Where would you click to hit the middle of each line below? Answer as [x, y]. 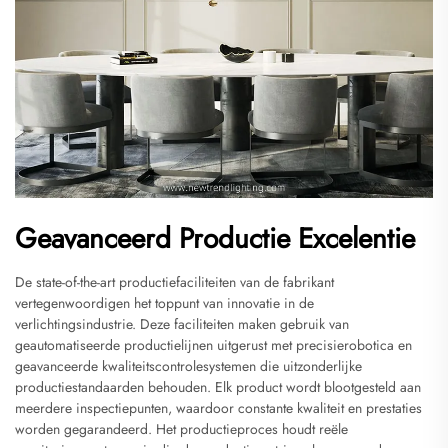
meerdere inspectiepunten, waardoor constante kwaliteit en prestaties [218, 407]
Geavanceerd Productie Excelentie [215, 238]
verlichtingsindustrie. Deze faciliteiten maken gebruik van [182, 323]
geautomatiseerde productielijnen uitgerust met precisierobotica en [213, 344]
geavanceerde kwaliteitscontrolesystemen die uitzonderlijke [188, 365]
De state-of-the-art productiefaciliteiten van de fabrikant [174, 281]
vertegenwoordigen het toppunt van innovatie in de [164, 302]
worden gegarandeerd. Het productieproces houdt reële [181, 428]
